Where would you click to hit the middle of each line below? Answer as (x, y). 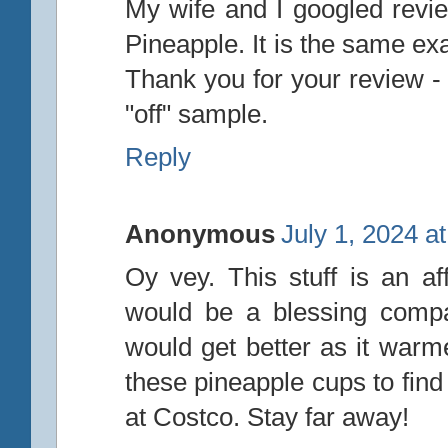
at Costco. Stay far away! (267, 416)
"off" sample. (196, 113)
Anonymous (200, 233)
